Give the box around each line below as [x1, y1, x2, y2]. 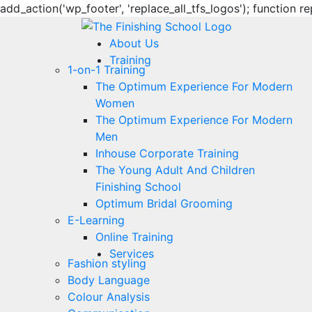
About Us [109, 36, 159, 50]
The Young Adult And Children [95, 162, 255, 177]
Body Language [68, 272, 150, 287]
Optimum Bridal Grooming [95, 196, 233, 210]
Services [109, 246, 154, 260]
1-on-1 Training [68, 62, 146, 77]
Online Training [95, 229, 173, 244]
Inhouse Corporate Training [95, 146, 239, 160]
